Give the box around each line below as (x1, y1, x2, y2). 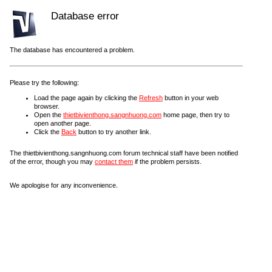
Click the (34, 127, 61, 135)
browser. (34, 102, 59, 110)
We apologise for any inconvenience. (10, 182, 118, 189)
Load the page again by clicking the (34, 93, 139, 101)
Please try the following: (10, 79, 79, 86)
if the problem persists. (133, 158, 202, 165)
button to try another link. (76, 127, 151, 135)
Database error (51, 10, 119, 22)
